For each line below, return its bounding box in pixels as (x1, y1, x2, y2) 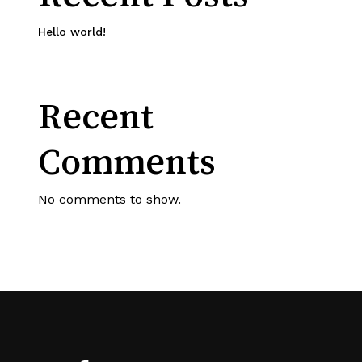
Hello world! (37, 25, 106, 38)
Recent (37, 97, 154, 134)
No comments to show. (37, 192, 181, 207)
